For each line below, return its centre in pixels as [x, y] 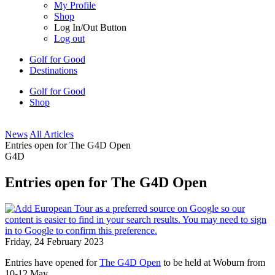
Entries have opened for [52, 262]
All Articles [52, 134]
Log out [69, 38]
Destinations [53, 70]
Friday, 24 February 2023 [54, 241]
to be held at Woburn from [213, 262]
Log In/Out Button [90, 27]
